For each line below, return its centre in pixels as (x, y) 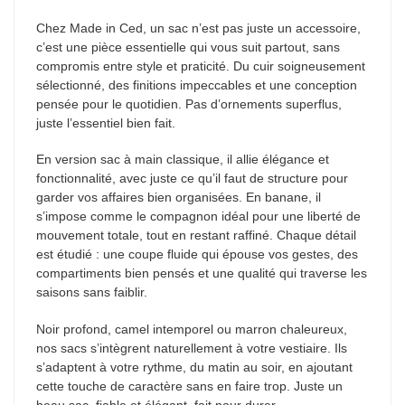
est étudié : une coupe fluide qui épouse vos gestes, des (197, 254)
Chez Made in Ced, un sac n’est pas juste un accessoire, (198, 28)
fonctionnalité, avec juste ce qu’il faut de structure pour (192, 179)
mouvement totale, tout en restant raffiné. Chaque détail (196, 235)
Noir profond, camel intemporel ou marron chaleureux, (192, 329)
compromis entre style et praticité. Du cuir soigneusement (201, 66)
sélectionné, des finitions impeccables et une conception (197, 85)
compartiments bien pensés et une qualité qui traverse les (202, 273)
